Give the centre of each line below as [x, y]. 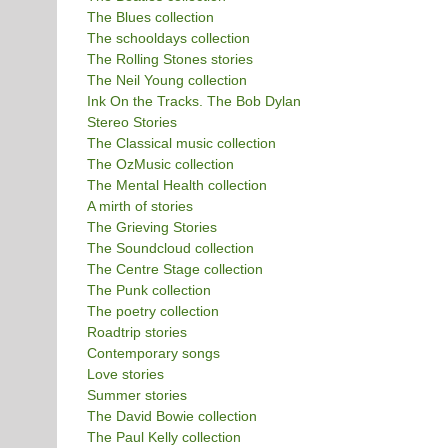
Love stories [125, 373]
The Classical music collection [181, 142]
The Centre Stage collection [174, 268]
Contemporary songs [153, 352]
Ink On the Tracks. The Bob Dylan [193, 100]
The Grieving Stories [151, 226]
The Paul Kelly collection [163, 436]
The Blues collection [150, 16]
